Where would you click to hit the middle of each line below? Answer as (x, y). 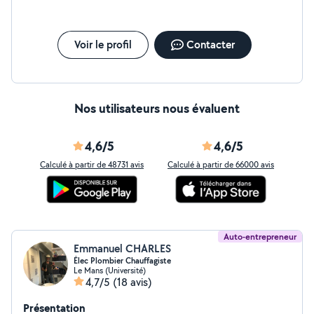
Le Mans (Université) (110, 270)
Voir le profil (103, 45)
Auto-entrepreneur (260, 237)
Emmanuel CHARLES (122, 248)
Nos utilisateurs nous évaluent (157, 108)
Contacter (210, 45)
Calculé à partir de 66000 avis (221, 164)
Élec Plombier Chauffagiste (122, 261)
